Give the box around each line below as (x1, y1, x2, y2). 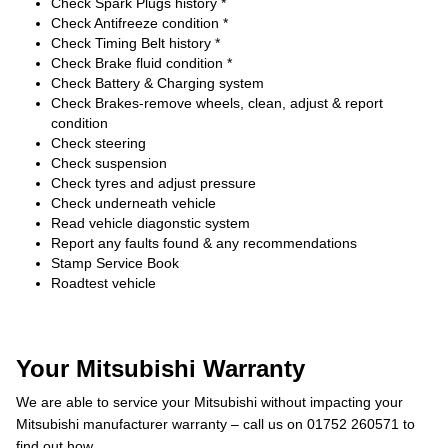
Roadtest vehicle (51, 275, 156, 291)
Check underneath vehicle (51, 195, 216, 211)
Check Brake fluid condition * (51, 55, 232, 71)
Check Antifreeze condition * (51, 15, 228, 31)
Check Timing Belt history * (51, 35, 220, 51)
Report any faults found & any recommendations (51, 235, 357, 251)
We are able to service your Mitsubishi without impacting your (16, 394, 403, 410)
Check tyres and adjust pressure (51, 175, 256, 191)
